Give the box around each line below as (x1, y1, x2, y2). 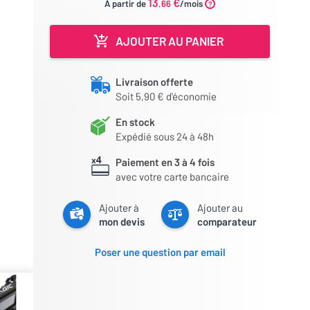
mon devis (99, 215, 145, 228)
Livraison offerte (116, 75, 193, 89)
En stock (116, 116, 155, 129)
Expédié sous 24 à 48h (116, 130, 214, 143)
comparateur (197, 215, 257, 228)
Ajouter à (99, 201, 139, 215)
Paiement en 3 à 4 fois (116, 156, 215, 169)
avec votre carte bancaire (116, 170, 229, 183)
